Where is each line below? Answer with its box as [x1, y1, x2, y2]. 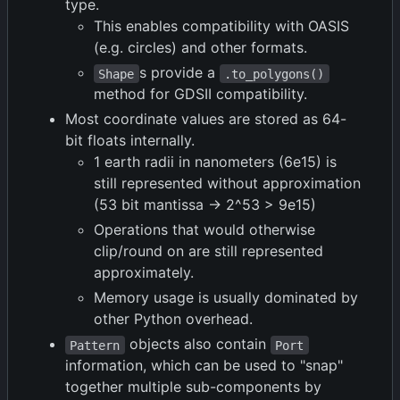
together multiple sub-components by [65, 378, 321, 396]
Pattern [70, 337, 121, 353]
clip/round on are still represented [94, 242, 323, 261]
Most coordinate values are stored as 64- [65, 110, 346, 129]
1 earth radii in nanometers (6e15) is [94, 153, 337, 171]
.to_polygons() [224, 66, 325, 81]
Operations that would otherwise [94, 221, 315, 239]
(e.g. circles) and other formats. [94, 38, 307, 57]
